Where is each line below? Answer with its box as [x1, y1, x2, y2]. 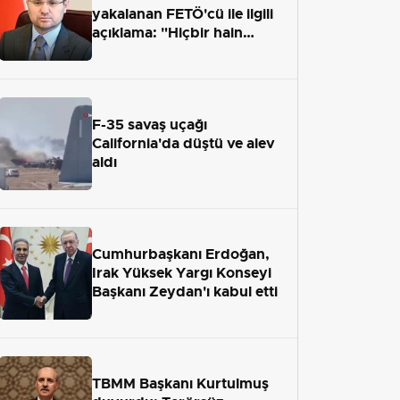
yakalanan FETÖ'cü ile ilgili [92, 4, 273, 24]
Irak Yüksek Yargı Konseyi [92, 263, 271, 283]
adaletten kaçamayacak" [92, 42, 262, 62]
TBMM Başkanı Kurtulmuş [92, 374, 269, 394]
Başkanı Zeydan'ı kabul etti [92, 282, 278, 302]
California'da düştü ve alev [92, 134, 275, 154]
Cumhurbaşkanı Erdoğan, [92, 245, 270, 264]
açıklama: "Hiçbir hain [92, 23, 243, 43]
